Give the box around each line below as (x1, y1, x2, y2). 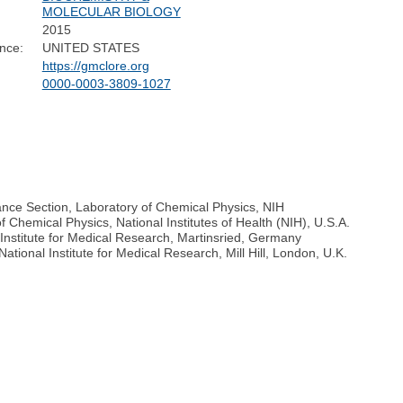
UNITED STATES (41, 40, 139, 56)
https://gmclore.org (41, 58, 149, 74)
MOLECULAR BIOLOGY (41, 4, 181, 20)
